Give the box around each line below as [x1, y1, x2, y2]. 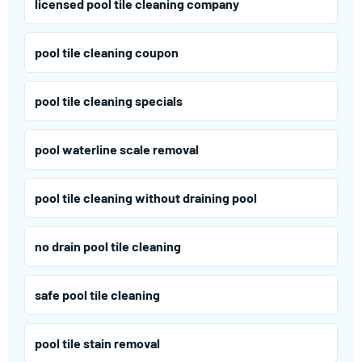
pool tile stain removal [35, 335, 160, 351]
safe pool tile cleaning [35, 287, 160, 303]
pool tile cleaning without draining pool [35, 190, 257, 206]
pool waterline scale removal [35, 141, 199, 158]
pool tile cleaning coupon [35, 44, 179, 61]
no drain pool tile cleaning [35, 238, 181, 255]
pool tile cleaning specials [35, 93, 183, 109]
